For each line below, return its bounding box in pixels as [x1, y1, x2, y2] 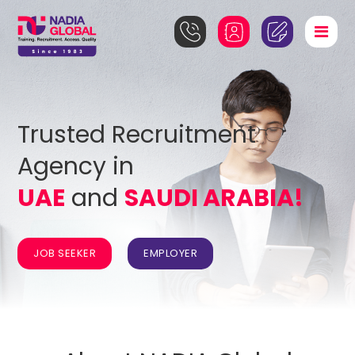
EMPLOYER [143, 246, 198, 261]
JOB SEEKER [33, 246, 97, 261]
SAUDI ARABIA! [124, 181, 304, 215]
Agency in [17, 150, 135, 183]
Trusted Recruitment [17, 118, 257, 151]
